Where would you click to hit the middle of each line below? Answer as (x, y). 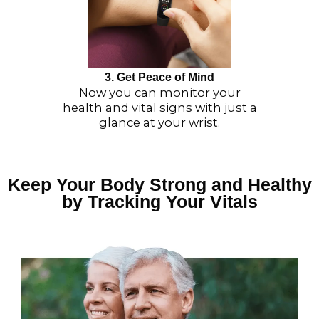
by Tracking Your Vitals (159, 202)
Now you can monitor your (159, 92)
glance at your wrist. (159, 122)
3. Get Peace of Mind (159, 77)
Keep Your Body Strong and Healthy (159, 184)
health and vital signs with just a (159, 107)
